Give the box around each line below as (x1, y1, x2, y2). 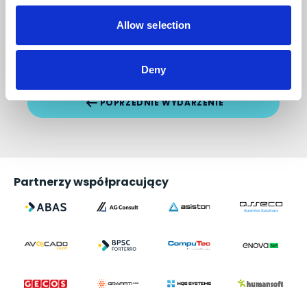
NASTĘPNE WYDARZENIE (88, 52, 203, 64)
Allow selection (116, 19, 191, 31)
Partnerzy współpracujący (14, 173, 169, 190)
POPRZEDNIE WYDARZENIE (99, 96, 224, 108)
